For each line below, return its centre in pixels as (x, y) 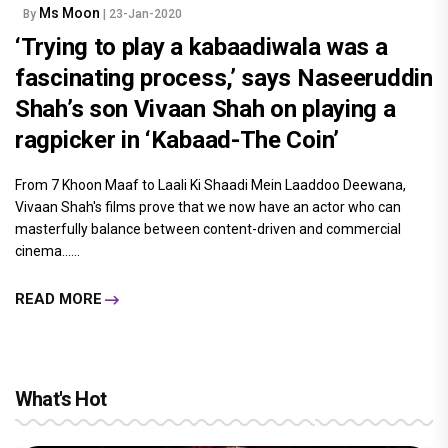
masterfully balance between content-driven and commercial (208, 228)
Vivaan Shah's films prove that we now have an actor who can (208, 206)
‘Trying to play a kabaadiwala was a (201, 46)
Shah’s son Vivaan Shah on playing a (205, 108)
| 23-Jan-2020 (142, 13)
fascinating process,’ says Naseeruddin (224, 77)
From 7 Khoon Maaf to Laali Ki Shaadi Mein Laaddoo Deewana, (210, 184)
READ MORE (58, 299)
